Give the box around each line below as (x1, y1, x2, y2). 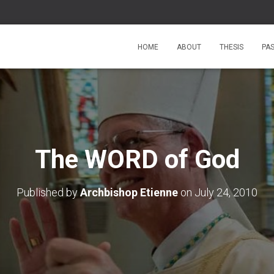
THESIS (220, 43, 243, 51)
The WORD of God (34, 144, 240, 174)
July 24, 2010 (194, 186, 257, 199)
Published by (17, 186, 80, 199)
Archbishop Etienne (80, 186, 178, 199)
